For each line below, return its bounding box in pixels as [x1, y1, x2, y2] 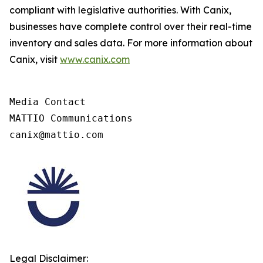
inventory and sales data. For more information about [9, 37, 252, 49]
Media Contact [9, 96, 86, 107]
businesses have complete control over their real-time [9, 21, 252, 32]
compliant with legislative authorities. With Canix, [9, 4, 231, 16]
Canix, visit [9, 53, 60, 65]
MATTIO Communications [9, 113, 133, 124]
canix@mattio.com [9, 129, 103, 140]
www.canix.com [60, 53, 130, 65]
